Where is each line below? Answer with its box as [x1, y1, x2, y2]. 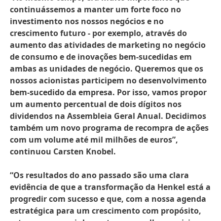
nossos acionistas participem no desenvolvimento [10, 75, 207, 86]
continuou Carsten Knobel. [10, 146, 116, 157]
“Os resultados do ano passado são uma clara [10, 170, 189, 181]
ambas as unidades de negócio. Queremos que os [10, 63, 203, 74]
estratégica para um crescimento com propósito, [10, 205, 201, 216]
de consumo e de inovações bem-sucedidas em [10, 51, 192, 62]
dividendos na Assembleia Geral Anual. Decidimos [10, 110, 206, 121]
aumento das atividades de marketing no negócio [10, 39, 206, 50]
